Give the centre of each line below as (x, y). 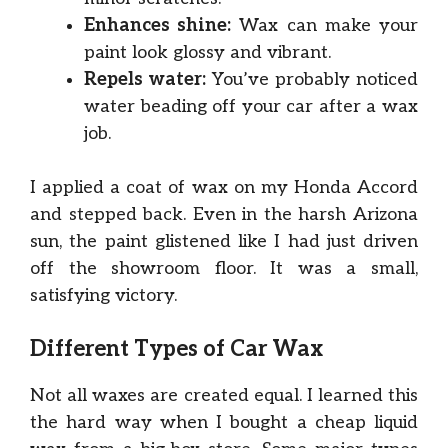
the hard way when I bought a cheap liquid (224, 422)
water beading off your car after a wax (251, 106)
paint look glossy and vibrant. (207, 52)
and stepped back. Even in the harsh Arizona (224, 214)
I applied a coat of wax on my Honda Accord (224, 187)
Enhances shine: (158, 25)
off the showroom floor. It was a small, (224, 268)
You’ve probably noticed (312, 79)
